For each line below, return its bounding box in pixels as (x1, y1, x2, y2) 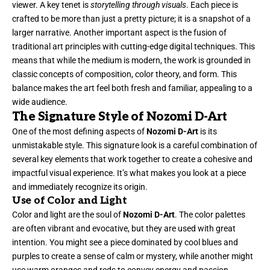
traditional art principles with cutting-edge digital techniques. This (12, 42, 255, 52)
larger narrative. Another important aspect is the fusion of (12, 28, 227, 38)
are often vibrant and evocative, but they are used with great (12, 224, 236, 234)
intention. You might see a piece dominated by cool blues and (12, 237, 238, 248)
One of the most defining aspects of (12, 127, 146, 137)
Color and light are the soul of (12, 210, 123, 220)
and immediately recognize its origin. (12, 182, 148, 192)
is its (198, 127, 217, 137)
